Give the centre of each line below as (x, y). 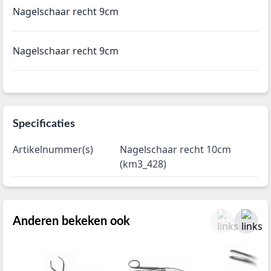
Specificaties (44, 124)
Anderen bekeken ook (71, 222)
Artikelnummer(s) (53, 150)
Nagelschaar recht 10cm (176, 150)
